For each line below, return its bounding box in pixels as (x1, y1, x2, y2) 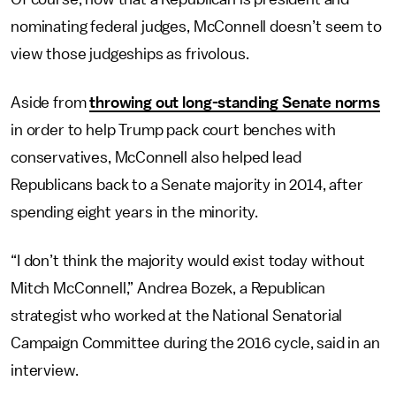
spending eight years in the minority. (11, 204, 259, 220)
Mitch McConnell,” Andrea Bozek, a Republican (11, 280, 325, 296)
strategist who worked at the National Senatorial (11, 308, 343, 324)
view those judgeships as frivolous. (11, 46, 249, 62)
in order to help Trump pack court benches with (11, 122, 336, 138)
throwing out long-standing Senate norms (89, 95, 381, 110)
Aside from (11, 95, 90, 110)
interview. (11, 362, 79, 378)
